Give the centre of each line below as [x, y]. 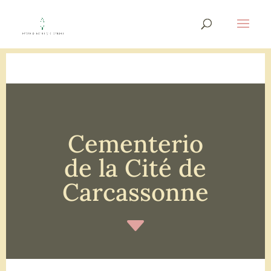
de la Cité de [135, 168]
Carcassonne [135, 192]
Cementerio [135, 144]
